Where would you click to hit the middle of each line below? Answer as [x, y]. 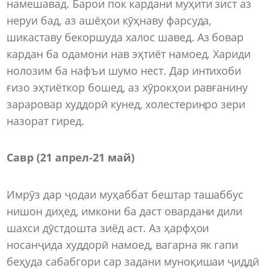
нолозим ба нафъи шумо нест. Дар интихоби [124, 70]
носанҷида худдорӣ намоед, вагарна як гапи [123, 244]
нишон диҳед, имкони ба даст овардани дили [125, 211]
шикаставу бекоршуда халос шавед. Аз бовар [125, 37]
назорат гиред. [45, 121]
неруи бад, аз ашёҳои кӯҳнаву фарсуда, [109, 20]
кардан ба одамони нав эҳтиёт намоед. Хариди [129, 54]
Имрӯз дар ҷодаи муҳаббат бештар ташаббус [125, 194]
